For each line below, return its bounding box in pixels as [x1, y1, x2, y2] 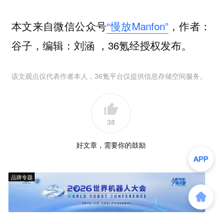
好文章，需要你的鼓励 [76, 139, 146, 150]
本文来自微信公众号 [11, 18, 107, 34]
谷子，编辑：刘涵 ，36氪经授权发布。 [11, 38, 192, 53]
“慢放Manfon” [107, 18, 168, 34]
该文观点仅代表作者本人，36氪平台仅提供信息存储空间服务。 [11, 70, 207, 81]
